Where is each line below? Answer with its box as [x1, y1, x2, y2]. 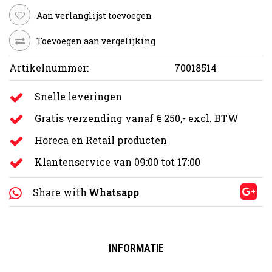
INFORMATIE [108, 242, 164, 255]
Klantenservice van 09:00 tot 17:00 [35, 155, 200, 169]
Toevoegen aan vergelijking [36, 35, 155, 47]
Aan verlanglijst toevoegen [36, 9, 152, 21]
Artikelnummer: [9, 61, 89, 75]
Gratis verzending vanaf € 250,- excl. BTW [35, 112, 239, 125]
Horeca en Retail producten [35, 134, 167, 147]
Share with [33, 186, 87, 199]
